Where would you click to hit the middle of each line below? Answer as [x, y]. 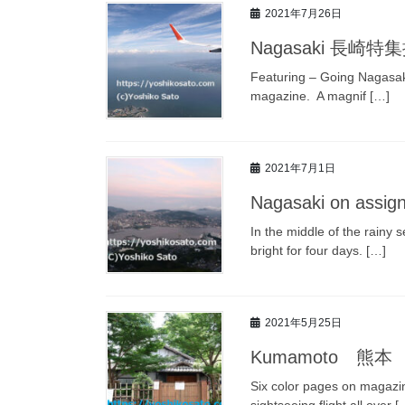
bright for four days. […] [318, 250]
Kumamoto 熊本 [321, 357]
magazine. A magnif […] [320, 95]
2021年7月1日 [300, 169]
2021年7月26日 [303, 14]
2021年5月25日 [303, 323]
